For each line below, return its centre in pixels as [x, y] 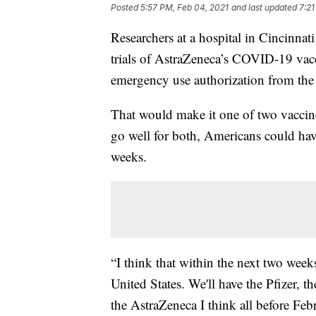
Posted [126, 7]
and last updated [264, 7]
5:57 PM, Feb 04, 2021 [184, 7]
